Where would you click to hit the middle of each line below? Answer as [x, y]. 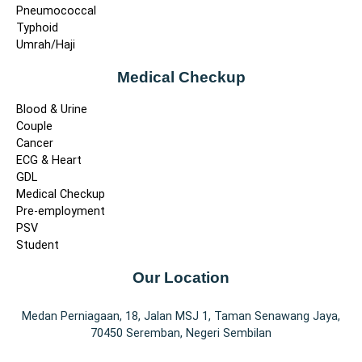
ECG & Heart [49, 161]
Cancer [35, 144]
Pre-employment [61, 212]
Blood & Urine [52, 110]
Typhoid [37, 28]
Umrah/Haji [46, 45]
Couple [34, 127]
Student [38, 246]
